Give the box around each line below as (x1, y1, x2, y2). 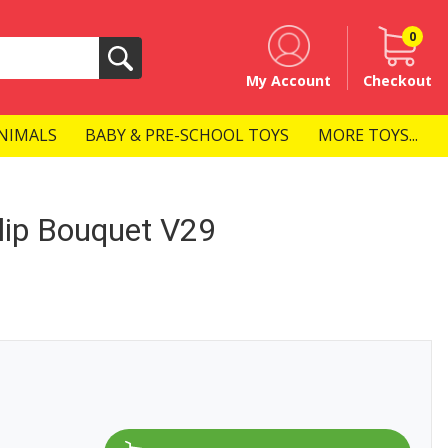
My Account (246, 70, 331, 90)
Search (119, 56, 174, 79)
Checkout (363, 70, 432, 90)
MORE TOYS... (317, 124, 418, 147)
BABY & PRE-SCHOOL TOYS (85, 124, 290, 147)
